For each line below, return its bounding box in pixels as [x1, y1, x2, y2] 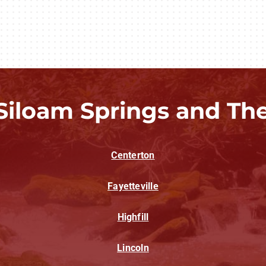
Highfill [117, 211, 149, 223]
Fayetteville [107, 180, 159, 192]
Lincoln [117, 242, 149, 254]
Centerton [111, 149, 155, 161]
